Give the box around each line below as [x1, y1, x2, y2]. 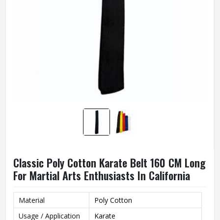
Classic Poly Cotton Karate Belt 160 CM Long [13, 155, 206, 170]
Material [19, 195, 45, 205]
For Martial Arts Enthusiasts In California [13, 167, 190, 183]
